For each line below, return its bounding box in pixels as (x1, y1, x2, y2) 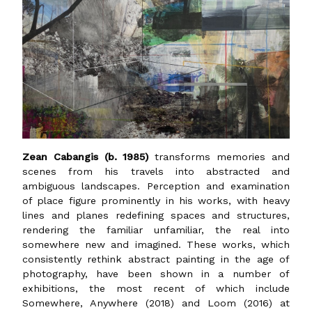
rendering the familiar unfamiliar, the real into (22, 224, 290, 235)
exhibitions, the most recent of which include (22, 282, 290, 294)
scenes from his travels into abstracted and (22, 165, 290, 177)
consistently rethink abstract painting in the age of (22, 253, 290, 265)
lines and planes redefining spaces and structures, (22, 209, 290, 221)
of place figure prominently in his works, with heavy (22, 194, 290, 206)
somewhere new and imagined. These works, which (22, 238, 290, 250)
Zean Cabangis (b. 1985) (22, 150, 149, 162)
